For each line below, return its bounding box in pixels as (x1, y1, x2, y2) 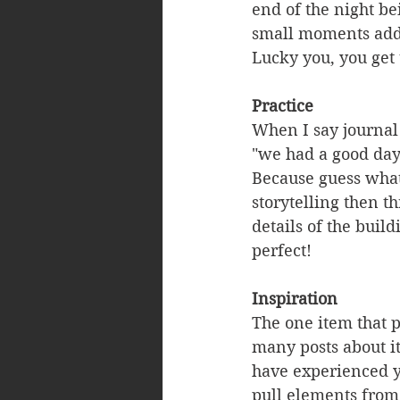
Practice (252, 96, 313, 115)
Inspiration (252, 289, 337, 308)
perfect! (252, 241, 312, 260)
